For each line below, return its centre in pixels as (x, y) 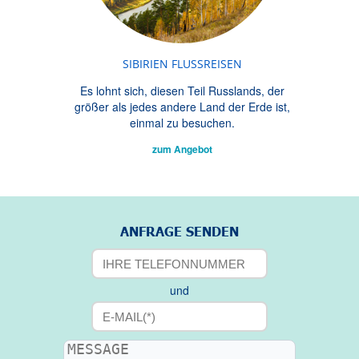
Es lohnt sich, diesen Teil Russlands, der (182, 91)
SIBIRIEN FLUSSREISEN (182, 64)
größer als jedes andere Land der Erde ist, (182, 107)
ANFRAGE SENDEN (179, 231)
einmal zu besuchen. (182, 123)
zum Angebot (182, 149)
